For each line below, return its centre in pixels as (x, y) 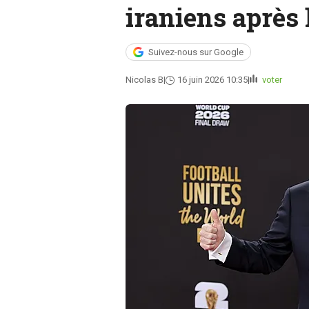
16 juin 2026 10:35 (212, 80)
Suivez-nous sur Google (196, 52)
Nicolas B (144, 80)
